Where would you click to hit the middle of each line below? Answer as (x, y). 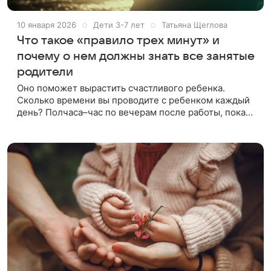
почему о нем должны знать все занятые (136, 56)
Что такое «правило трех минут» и (118, 40)
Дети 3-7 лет (119, 24)
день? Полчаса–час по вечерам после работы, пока (131, 112)
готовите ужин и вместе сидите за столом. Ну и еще (133, 124)
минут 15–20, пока (57, 136)
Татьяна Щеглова (194, 24)
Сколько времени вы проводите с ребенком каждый (133, 100)
